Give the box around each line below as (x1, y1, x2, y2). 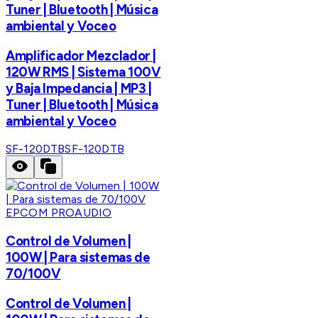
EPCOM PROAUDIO (6, 206, 112, 220)
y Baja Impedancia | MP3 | (6, 79, 152, 97)
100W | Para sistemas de (6, 249, 150, 266)
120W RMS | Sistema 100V (6, 63, 161, 80)
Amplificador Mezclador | (6, 47, 157, 64)
